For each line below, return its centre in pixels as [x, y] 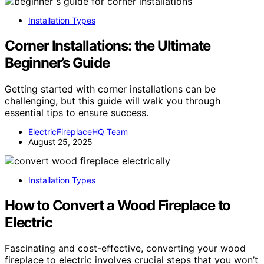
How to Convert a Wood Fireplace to [118, 205]
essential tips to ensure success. [77, 112]
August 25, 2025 [60, 141]
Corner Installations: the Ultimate [108, 45]
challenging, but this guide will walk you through [113, 100]
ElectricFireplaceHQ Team [78, 131]
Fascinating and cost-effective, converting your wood [125, 248]
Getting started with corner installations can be [110, 89]
